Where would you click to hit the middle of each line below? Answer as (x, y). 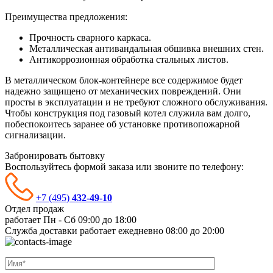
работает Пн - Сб (40, 219)
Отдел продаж (34, 208)
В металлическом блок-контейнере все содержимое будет (124, 80)
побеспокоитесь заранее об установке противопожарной (122, 124)
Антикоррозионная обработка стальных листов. (129, 59)
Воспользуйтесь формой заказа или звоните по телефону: (124, 166)
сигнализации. (35, 135)
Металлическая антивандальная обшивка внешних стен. (147, 48)
